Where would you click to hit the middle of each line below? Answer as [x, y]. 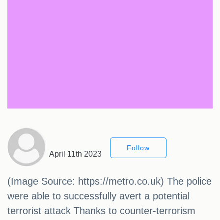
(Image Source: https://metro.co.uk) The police [110, 181]
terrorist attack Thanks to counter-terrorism [101, 211]
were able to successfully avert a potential [98, 196]
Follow [138, 148]
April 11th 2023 [75, 154]
